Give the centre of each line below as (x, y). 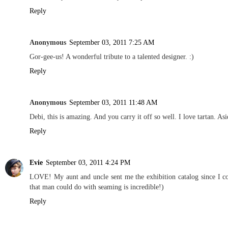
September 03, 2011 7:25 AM (112, 42)
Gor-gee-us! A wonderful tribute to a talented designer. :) (112, 56)
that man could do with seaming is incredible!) (97, 187)
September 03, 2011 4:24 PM (88, 162)
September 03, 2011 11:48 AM (113, 102)
